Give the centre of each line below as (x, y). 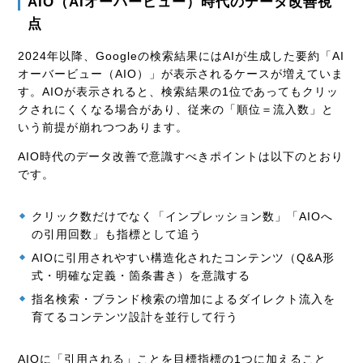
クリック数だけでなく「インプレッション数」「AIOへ (183, 216)
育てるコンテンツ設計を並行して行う (135, 316)
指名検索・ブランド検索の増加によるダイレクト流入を (184, 299)
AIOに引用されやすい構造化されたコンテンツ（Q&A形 (184, 257)
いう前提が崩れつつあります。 (103, 127)
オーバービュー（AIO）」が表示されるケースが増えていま (181, 73)
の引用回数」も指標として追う (117, 234)
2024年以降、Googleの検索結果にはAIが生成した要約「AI (181, 56)
